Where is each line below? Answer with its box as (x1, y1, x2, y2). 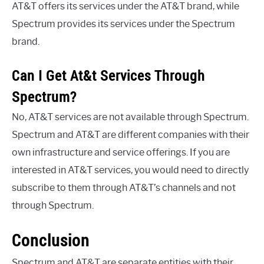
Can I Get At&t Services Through (12, 65, 205, 85)
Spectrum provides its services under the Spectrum (12, 18, 235, 29)
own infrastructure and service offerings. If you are (12, 146, 230, 158)
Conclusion (12, 229, 90, 252)
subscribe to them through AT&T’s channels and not (12, 181, 236, 193)
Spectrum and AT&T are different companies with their (12, 128, 249, 140)
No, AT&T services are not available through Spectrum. (12, 111, 249, 123)
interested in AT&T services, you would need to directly (12, 164, 249, 176)
